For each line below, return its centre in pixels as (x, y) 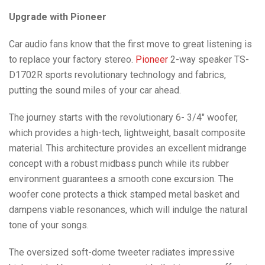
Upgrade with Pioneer (58, 17)
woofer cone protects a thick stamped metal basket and (124, 194)
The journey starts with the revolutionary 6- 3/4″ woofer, (123, 117)
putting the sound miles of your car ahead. (95, 90)
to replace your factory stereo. (72, 59)
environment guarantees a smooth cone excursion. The (121, 179)
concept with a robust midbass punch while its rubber (119, 163)
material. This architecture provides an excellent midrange (128, 148)
